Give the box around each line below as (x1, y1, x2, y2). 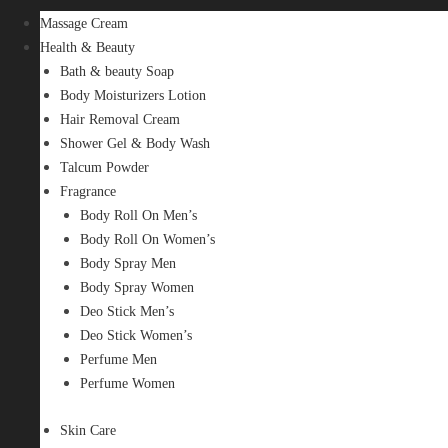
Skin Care (60, 422, 116, 438)
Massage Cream (40, 15, 128, 31)
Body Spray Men (80, 255, 176, 271)
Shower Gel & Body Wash (60, 135, 210, 151)
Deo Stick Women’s (80, 327, 192, 343)
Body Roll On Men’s (80, 207, 197, 223)
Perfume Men (80, 351, 157, 367)
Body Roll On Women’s (80, 231, 215, 247)
